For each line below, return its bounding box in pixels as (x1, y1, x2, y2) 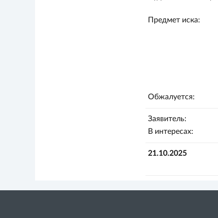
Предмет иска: (147, 16, 200, 24)
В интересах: (147, 127, 193, 135)
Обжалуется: (147, 93, 195, 101)
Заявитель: (147, 115, 186, 123)
